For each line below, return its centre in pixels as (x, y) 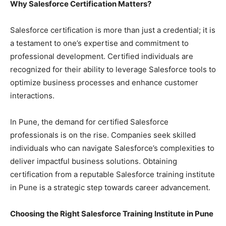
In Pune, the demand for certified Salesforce (89, 122)
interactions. (32, 95)
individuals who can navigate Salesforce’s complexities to (112, 148)
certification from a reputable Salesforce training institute (112, 174)
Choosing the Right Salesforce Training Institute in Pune (112, 213)
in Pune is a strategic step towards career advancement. (110, 187)
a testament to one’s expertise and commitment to (99, 43)
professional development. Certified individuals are (102, 56)
